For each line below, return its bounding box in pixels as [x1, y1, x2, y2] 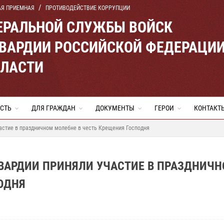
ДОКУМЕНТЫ [95, 104, 134, 112]
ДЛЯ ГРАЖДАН [31, 104, 75, 112]
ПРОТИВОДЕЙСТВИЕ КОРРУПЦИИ [45, 4, 130, 11]
